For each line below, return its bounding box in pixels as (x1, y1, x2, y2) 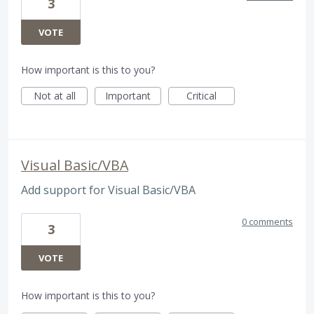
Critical (186, 88, 217, 102)
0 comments (242, 215, 293, 228)
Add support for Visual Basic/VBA (21, 182, 196, 198)
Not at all (33, 88, 76, 102)
